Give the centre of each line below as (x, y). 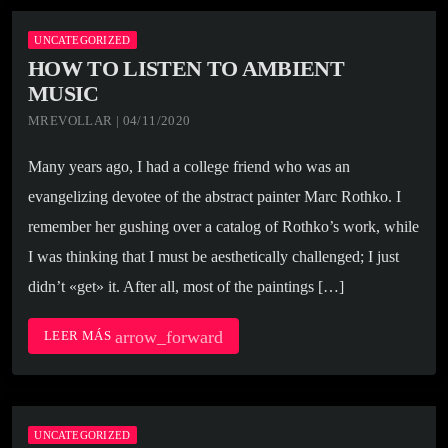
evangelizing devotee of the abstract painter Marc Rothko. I (214, 197)
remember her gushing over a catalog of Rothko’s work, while (223, 227)
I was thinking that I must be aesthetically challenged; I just (213, 257)
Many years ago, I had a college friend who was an (189, 167)
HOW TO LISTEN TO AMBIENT (186, 69)
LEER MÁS (79, 336)
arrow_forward (168, 337)
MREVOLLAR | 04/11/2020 (109, 121)
